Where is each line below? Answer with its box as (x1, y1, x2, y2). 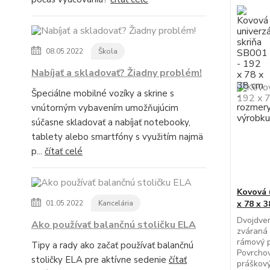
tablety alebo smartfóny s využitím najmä (31, 131, 203, 143)
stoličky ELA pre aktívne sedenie (31, 254, 169, 266)
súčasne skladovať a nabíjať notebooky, (31, 116, 190, 128)
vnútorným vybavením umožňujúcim (31, 102, 178, 114)
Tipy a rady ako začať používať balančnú (31, 239, 193, 251)
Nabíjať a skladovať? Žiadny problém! (31, 66, 202, 80)
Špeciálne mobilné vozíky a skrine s (31, 87, 174, 99)
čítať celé (45, 145, 83, 157)
